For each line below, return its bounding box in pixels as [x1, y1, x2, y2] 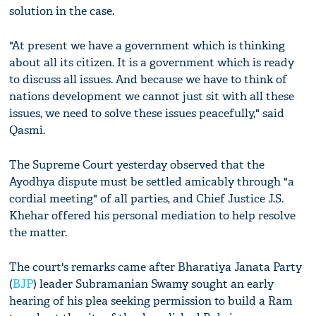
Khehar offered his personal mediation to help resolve [9, 208, 296, 224]
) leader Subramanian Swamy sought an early [33, 276, 274, 292]
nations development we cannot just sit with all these [9, 89, 295, 104]
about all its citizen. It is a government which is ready [9, 55, 295, 71]
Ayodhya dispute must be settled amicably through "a [9, 174, 295, 190]
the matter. [9, 225, 68, 241]
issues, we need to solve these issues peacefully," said [9, 106, 285, 121]
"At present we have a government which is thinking [9, 38, 286, 54]
